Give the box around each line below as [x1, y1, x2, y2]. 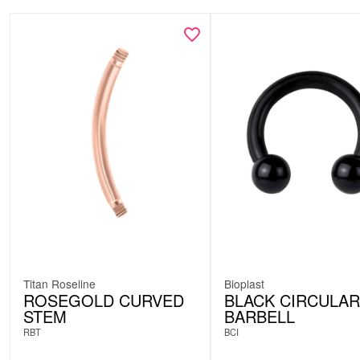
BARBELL [224, 304, 295, 328]
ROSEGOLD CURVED [23, 288, 184, 312]
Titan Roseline [23, 275, 96, 292]
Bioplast [224, 275, 264, 292]
